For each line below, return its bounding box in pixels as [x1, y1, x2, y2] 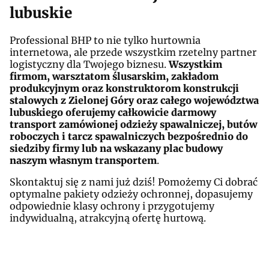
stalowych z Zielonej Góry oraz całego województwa [10, 94, 259, 106]
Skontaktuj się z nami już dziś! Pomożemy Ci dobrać [10, 175, 258, 188]
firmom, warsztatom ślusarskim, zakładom [10, 70, 219, 82]
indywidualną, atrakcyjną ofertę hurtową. [10, 211, 206, 224]
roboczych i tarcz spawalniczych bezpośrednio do [10, 130, 248, 142]
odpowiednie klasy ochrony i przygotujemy [10, 199, 214, 212]
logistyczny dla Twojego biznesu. [10, 58, 169, 70]
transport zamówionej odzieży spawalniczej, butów [10, 118, 257, 130]
